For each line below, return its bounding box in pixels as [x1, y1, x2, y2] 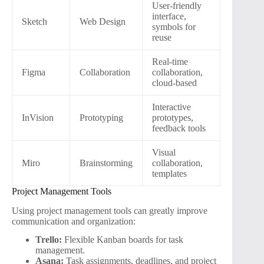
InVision [22, 113, 54, 123]
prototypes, [152, 113, 193, 123]
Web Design [80, 16, 126, 27]
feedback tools [152, 123, 206, 134]
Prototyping [80, 113, 123, 123]
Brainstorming [80, 158, 133, 169]
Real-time [152, 57, 188, 67]
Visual [152, 147, 176, 158]
